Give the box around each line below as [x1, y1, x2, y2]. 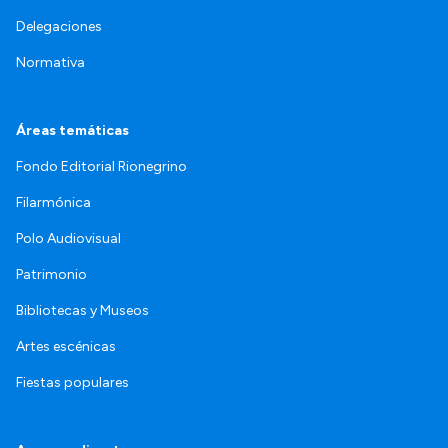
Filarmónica [16, 193, 91, 211]
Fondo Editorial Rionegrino [16, 157, 187, 175]
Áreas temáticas [16, 121, 129, 139]
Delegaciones [16, 17, 102, 35]
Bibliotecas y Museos [16, 301, 149, 319]
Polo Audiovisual [16, 229, 121, 247]
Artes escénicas [16, 337, 116, 355]
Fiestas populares [16, 373, 129, 391]
